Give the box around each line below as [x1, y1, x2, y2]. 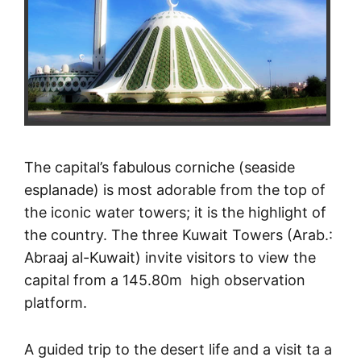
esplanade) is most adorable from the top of [24, 180, 326, 198]
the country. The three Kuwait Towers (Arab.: [24, 226, 333, 243]
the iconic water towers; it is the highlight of [24, 203, 326, 221]
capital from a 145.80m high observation [24, 271, 305, 288]
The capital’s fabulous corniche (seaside [24, 158, 295, 176]
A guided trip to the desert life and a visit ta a [24, 340, 332, 358]
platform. [24, 293, 87, 311]
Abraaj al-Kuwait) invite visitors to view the [24, 248, 316, 266]
